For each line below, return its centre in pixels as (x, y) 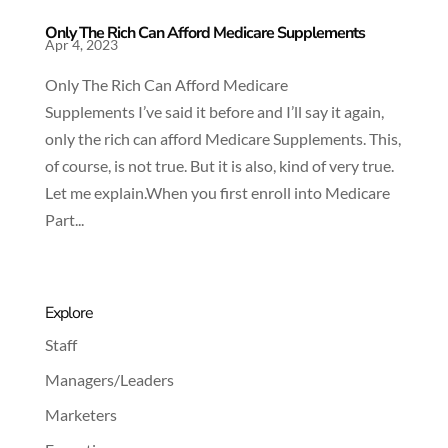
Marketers (80, 415)
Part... (64, 220)
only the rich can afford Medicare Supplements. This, (222, 139)
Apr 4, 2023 (81, 45)
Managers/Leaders (109, 380)
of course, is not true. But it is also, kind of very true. (219, 166)
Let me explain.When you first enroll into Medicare (217, 193)
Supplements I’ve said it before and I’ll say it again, (214, 112)
